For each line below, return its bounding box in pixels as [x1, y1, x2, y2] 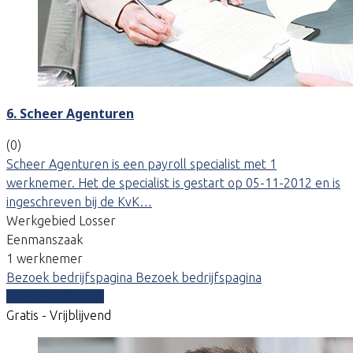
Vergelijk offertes [6, 288, 104, 303]
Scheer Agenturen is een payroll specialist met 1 [6, 156, 277, 171]
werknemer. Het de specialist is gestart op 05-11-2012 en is [6, 175, 340, 190]
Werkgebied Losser [6, 213, 116, 228]
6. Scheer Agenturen [6, 104, 134, 122]
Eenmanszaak [6, 232, 83, 247]
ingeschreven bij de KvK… [6, 194, 152, 209]
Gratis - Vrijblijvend [6, 307, 111, 322]
